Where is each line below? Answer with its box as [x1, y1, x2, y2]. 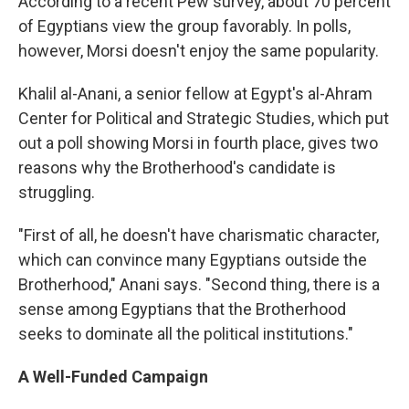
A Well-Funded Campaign [18, 367, 208, 387]
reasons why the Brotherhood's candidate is [18, 158, 336, 178]
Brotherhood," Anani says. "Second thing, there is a [18, 275, 380, 295]
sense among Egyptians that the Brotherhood [18, 299, 346, 320]
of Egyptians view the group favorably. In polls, [18, 16, 351, 37]
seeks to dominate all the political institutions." [18, 324, 353, 344]
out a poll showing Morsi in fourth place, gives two [18, 133, 378, 153]
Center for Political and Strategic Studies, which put [18, 109, 389, 129]
